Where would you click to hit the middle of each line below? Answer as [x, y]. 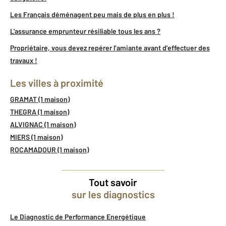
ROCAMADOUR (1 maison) [49, 149]
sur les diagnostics [113, 194]
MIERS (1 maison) [36, 137]
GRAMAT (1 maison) [40, 99]
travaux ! [24, 60]
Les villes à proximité [60, 82]
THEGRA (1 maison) [40, 111]
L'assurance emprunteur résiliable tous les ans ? [85, 31]
